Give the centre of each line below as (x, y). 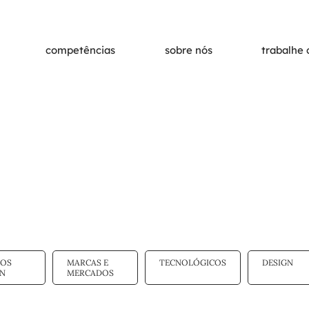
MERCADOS (90, 273)
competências (81, 50)
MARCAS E (87, 262)
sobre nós (188, 50)
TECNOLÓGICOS (192, 262)
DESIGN (277, 262)
